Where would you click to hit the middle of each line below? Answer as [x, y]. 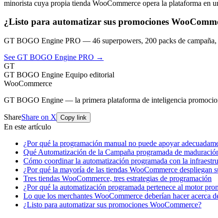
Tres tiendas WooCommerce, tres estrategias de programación [118, 179]
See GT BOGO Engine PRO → [54, 57]
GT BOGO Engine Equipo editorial [59, 75]
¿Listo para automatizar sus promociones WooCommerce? [112, 205]
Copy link [73, 118]
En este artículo [27, 127]
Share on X [39, 117]
